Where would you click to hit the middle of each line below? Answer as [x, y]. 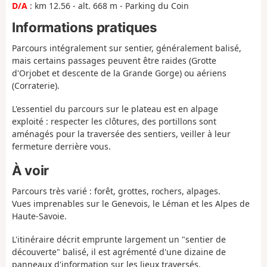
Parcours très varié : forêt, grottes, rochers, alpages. [116, 191]
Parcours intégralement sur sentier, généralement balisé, [127, 48]
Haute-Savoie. [39, 216]
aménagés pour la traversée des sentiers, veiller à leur [121, 133]
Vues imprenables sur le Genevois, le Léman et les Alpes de [131, 204]
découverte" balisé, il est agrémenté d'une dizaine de [119, 252]
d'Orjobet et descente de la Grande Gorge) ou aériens [119, 73]
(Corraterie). [36, 86]
